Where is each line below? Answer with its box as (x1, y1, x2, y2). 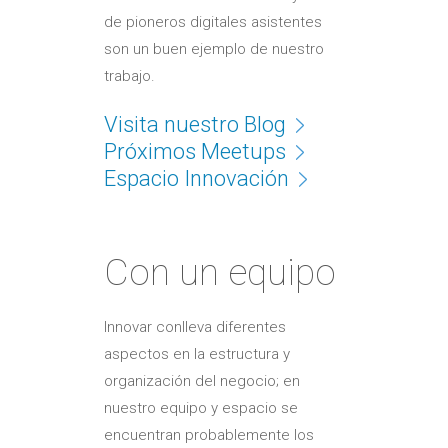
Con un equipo (104, 249, 336, 294)
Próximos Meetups (104, 138, 286, 164)
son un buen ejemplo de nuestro (104, 39, 324, 58)
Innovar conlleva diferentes (104, 317, 286, 336)
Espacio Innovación (104, 165, 289, 191)
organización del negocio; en (104, 371, 300, 390)
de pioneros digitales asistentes (104, 12, 322, 31)
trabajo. (104, 66, 155, 85)
